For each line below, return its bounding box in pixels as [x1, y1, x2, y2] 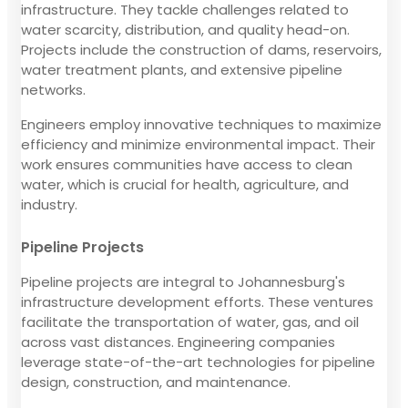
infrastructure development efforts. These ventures [21, 291, 373, 311]
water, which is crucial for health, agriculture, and [21, 174, 349, 194]
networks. [21, 79, 86, 99]
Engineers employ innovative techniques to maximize [21, 114, 382, 134]
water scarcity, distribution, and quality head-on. [21, 19, 350, 39]
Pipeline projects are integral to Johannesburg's [21, 271, 345, 291]
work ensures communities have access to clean [21, 154, 352, 174]
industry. [21, 194, 77, 214]
